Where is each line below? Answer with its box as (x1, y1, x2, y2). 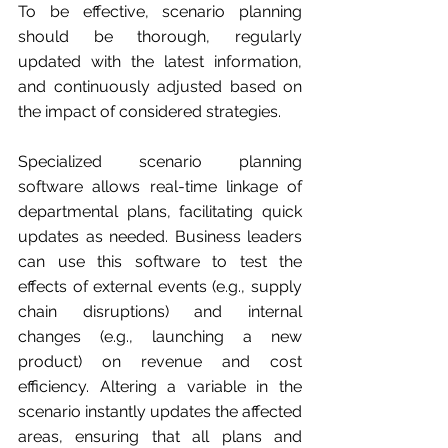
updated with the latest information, (18, 52, 302, 72)
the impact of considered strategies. (18, 102, 281, 122)
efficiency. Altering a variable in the (18, 377, 302, 397)
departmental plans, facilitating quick (18, 202, 302, 222)
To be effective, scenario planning (18, 2, 302, 22)
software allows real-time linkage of (18, 177, 302, 197)
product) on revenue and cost (18, 352, 302, 372)
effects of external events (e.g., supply (18, 277, 302, 297)
